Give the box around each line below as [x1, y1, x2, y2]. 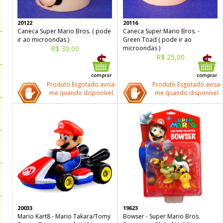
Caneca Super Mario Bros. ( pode [17, 27, 111, 35]
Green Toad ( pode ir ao [123, 35, 192, 44]
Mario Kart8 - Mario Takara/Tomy [17, 212, 111, 221]
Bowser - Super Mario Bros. [123, 212, 200, 221]
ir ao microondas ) [17, 35, 69, 44]
